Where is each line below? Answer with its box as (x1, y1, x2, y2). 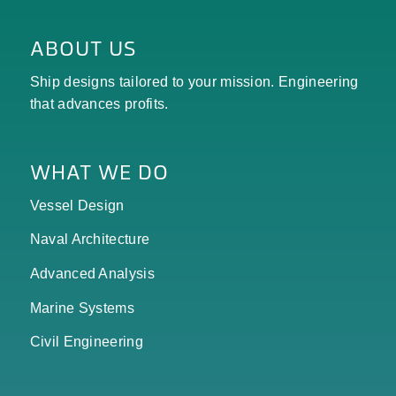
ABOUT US (29, 34, 136, 62)
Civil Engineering (29, 334, 144, 350)
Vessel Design (29, 197, 125, 213)
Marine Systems (29, 300, 135, 316)
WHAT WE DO (29, 158, 169, 186)
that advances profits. (29, 95, 169, 111)
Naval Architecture (29, 232, 150, 247)
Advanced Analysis (29, 266, 156, 282)
